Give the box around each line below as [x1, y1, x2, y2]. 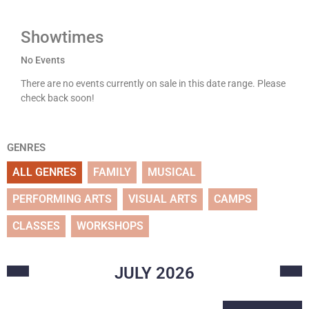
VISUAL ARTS [128, 192, 197, 206]
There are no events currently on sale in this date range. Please [21, 77, 286, 89]
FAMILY [93, 166, 131, 179]
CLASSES [12, 219, 60, 233]
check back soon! [21, 92, 94, 103]
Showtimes [21, 27, 103, 47]
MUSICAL [148, 166, 196, 179]
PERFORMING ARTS [12, 192, 112, 206]
